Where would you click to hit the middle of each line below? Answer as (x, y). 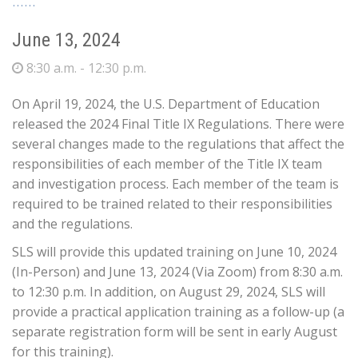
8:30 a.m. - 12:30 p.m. (85, 68)
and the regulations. (72, 224)
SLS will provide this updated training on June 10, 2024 (174, 252)
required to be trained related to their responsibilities (172, 204)
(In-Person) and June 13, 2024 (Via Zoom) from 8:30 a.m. (177, 272)
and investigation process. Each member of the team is (175, 184)
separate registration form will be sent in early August (175, 332)
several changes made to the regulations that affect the (178, 144)
